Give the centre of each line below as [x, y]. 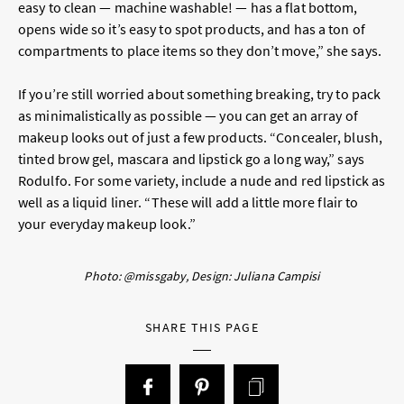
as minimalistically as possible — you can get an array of [188, 116]
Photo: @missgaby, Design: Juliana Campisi [202, 276]
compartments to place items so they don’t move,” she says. [200, 51]
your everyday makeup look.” [107, 224]
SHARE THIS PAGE [202, 328]
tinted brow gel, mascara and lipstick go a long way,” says [191, 159]
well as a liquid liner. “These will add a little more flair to [188, 202]
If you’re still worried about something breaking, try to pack [200, 94]
